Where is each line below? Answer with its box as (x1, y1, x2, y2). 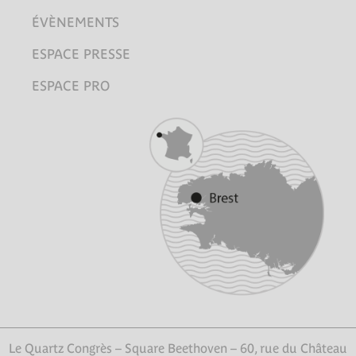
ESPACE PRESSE (32, 46, 130, 63)
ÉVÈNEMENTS (32, 14, 119, 31)
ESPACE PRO (32, 78, 110, 95)
